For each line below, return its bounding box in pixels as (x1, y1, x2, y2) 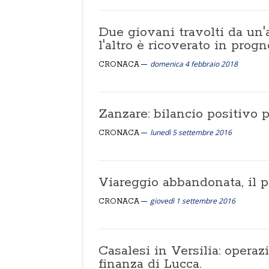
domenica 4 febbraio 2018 (150, 59, 238, 69)
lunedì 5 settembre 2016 (150, 127, 232, 138)
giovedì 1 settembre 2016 (150, 196, 235, 206)
